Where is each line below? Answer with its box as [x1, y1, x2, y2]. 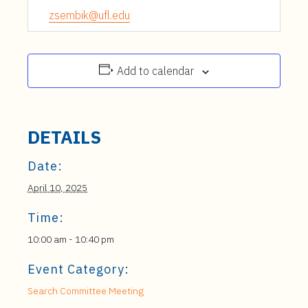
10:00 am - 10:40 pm [27, 233, 114, 245]
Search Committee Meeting [27, 285, 144, 297]
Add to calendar [116, 64, 194, 78]
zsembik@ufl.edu [49, 8, 130, 22]
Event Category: [27, 261, 129, 277]
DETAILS [27, 125, 101, 148]
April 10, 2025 [27, 181, 87, 194]
